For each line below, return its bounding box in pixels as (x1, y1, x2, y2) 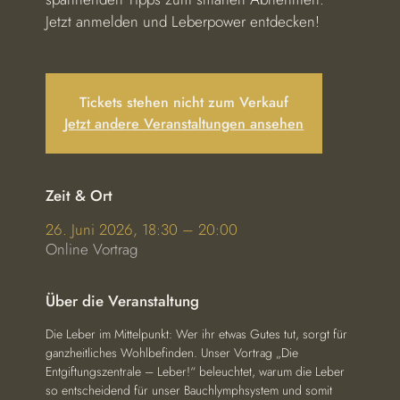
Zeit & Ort (46, 185, 113, 206)
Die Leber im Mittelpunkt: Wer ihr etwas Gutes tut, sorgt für (46, 325, 352, 343)
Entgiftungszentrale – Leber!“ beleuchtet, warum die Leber (46, 362, 349, 380)
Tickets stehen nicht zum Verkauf (79, 92, 289, 112)
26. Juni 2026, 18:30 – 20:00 (46, 219, 238, 240)
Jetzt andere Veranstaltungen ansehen (64, 113, 304, 134)
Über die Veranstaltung (46, 290, 200, 312)
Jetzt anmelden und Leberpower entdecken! (46, 11, 321, 32)
